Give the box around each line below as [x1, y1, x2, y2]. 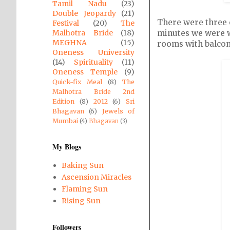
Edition [52, 98, 74, 105]
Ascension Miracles [61, 172, 131, 182]
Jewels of [102, 107, 135, 115]
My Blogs [52, 141, 81, 152]
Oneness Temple [52, 67, 118, 76]
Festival [52, 18, 79, 28]
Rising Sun [61, 196, 101, 205]
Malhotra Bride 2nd [52, 88, 135, 95]
